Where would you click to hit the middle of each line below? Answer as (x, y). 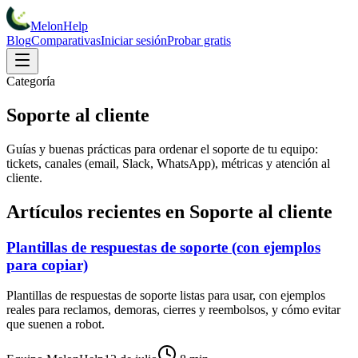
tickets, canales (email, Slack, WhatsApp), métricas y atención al (168, 163)
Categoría (31, 81)
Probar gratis (199, 40)
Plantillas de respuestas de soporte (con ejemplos (163, 247)
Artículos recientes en (98, 211)
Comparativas (66, 40)
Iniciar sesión (134, 40)
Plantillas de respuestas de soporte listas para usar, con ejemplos (166, 296)
